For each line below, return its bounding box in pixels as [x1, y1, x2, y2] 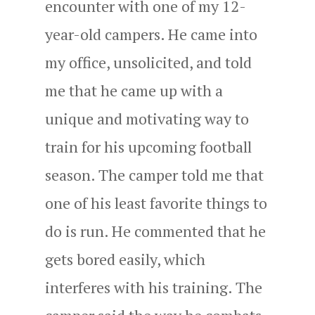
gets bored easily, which [45, 248, 205, 269]
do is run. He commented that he [45, 220, 266, 241]
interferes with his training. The [45, 276, 262, 297]
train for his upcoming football [45, 136, 252, 157]
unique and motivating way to [45, 108, 249, 129]
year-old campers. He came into [45, 23, 257, 44]
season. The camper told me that [45, 164, 264, 185]
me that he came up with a [45, 79, 223, 101]
